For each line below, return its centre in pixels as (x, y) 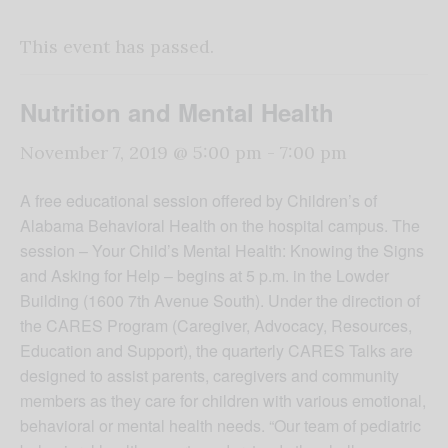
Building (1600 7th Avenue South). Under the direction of (220, 301)
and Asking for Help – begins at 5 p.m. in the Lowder (204, 276)
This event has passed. (117, 47)
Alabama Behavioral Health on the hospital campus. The (220, 226)
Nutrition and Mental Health (177, 112)
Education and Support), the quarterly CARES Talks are (216, 351)
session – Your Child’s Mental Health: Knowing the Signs (222, 251)
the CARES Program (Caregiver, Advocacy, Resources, (216, 326)
